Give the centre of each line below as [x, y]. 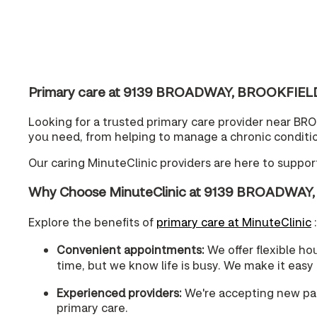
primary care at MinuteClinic [234, 221]
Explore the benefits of [92, 221]
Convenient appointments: [131, 249]
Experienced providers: [119, 292]
